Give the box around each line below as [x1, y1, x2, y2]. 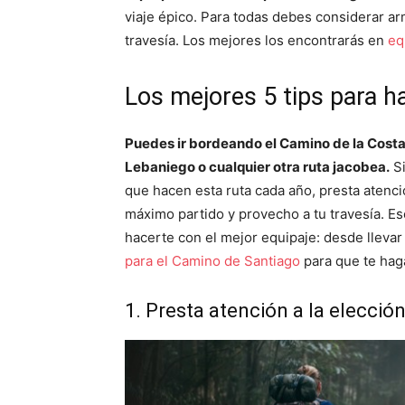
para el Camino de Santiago [125, 252, 300, 269]
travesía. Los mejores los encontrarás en [125, 32, 388, 49]
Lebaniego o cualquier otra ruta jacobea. [125, 158, 390, 175]
